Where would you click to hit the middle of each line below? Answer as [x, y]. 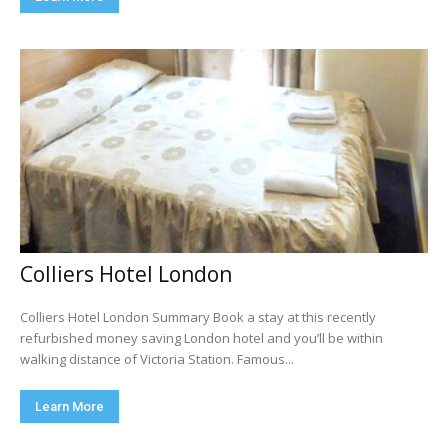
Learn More [69, 406]
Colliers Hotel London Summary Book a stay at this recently [116, 317]
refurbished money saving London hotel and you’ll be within [201, 338]
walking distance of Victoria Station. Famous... [157, 359]
